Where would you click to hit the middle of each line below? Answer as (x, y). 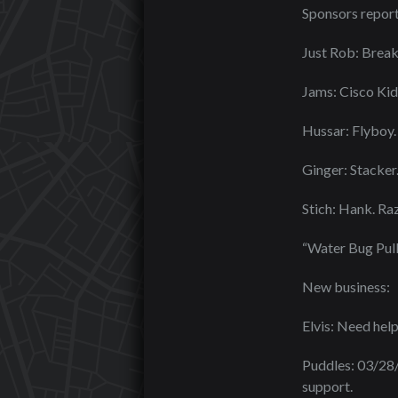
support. (327, 386)
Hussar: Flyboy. (349, 130)
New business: (346, 287)
